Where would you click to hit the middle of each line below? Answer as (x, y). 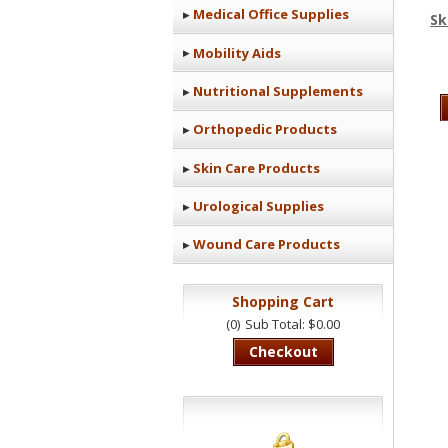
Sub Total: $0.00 (292, 323)
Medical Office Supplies (271, 14)
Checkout (283, 351)
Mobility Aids (237, 52)
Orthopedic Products (265, 129)
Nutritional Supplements (278, 90)
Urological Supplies (258, 206)
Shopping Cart (283, 302)
